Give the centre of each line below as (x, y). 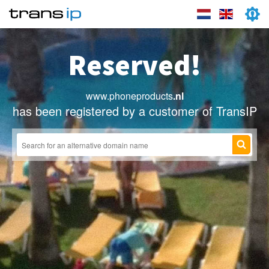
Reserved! (134, 65)
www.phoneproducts (129, 96)
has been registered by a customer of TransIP (134, 111)
